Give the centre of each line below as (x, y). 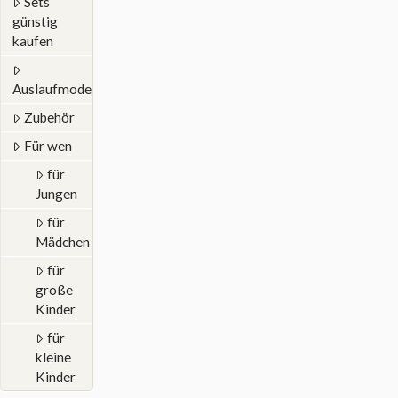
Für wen (48, 146)
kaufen (33, 41)
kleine (53, 358)
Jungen (56, 194)
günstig (35, 22)
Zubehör (49, 118)
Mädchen (63, 242)
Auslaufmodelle (59, 89)
